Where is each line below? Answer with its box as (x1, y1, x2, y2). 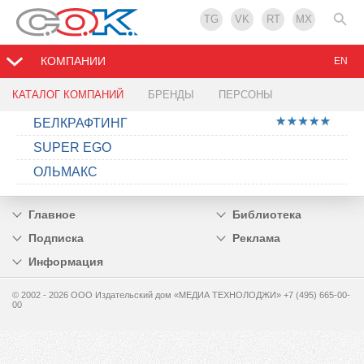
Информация (28, 255, 103, 269)
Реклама (232, 232, 280, 245)
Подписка (28, 232, 84, 245)
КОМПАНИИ (41, 54, 106, 68)
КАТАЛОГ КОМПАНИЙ (12, 89, 123, 102)
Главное (28, 208, 76, 222)
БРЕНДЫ (148, 89, 194, 102)
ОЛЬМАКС (33, 165, 97, 180)
